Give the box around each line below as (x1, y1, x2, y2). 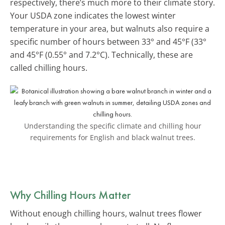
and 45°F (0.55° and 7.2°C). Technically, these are (10, 49, 193, 60)
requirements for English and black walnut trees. (30, 132, 195, 142)
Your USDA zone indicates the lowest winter (10, 10, 176, 21)
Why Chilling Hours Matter (10, 187, 131, 202)
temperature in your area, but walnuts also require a (10, 23, 209, 34)
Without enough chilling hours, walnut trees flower (10, 207, 202, 219)
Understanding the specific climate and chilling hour (24, 121, 201, 131)
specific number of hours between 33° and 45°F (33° (10, 36, 206, 47)
